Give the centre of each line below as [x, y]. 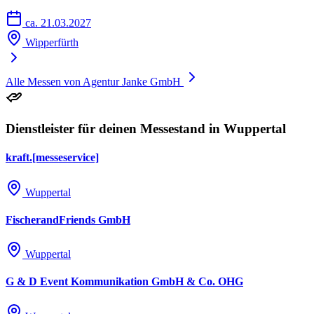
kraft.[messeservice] [52, 158]
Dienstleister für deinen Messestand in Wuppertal [146, 128]
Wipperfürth [52, 43]
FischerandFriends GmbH [68, 219]
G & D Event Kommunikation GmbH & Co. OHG [124, 282]
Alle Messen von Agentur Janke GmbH [93, 82]
